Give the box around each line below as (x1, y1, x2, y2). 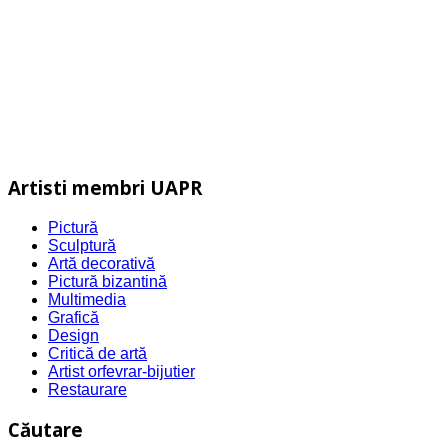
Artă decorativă (48, 254, 155, 272)
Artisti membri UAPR (8, 175, 202, 201)
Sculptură (48, 236, 116, 254)
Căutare (8, 417, 83, 443)
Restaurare (48, 380, 127, 398)
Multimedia (48, 290, 126, 308)
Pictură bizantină (48, 272, 167, 290)
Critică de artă (48, 344, 147, 362)
